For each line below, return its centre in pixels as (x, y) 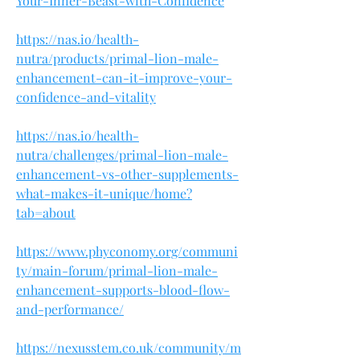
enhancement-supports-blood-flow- (123, 289)
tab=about (46, 212)
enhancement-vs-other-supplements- (127, 174)
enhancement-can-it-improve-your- (124, 77)
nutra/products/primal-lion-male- (117, 58)
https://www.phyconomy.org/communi (127, 251)
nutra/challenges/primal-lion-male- (122, 154)
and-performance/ (70, 309)
